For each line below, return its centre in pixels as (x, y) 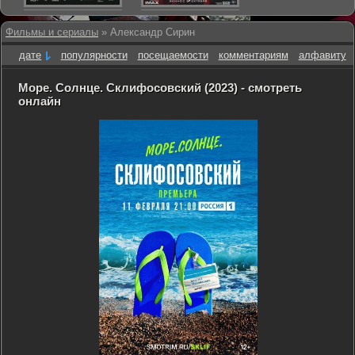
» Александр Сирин (147, 32)
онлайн (40, 101)
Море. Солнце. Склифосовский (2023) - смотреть (160, 88)
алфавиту (322, 55)
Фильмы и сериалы (52, 32)
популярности (94, 55)
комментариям (253, 55)
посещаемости (173, 55)
